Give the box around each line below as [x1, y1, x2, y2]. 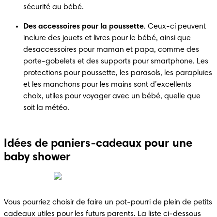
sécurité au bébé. [23, 3, 84, 11]
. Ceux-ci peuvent [144, 22, 206, 31]
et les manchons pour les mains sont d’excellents [23, 80, 191, 89]
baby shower [4, 151, 71, 163]
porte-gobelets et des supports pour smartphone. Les [23, 57, 208, 65]
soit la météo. [23, 104, 69, 112]
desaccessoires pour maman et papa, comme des [23, 46, 199, 54]
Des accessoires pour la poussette [23, 22, 144, 31]
